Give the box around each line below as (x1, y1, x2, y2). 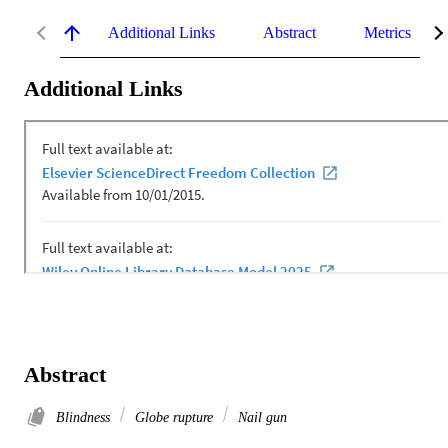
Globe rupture (131, 409, 217, 426)
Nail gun (234, 409, 287, 426)
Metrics (364, 23, 411, 41)
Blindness (56, 409, 114, 426)
